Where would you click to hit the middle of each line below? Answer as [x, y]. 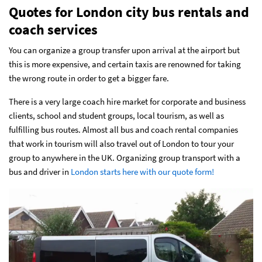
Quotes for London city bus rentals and [129, 12]
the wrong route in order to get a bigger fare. [89, 78]
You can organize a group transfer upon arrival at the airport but [124, 50]
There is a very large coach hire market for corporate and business [127, 101]
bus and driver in [40, 171]
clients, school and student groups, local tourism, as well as [116, 115]
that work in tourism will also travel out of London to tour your [121, 143]
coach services [53, 29]
